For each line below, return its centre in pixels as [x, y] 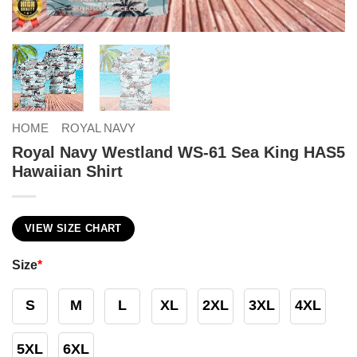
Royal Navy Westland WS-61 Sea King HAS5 [178, 152]
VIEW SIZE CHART [73, 228]
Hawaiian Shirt [67, 171]
